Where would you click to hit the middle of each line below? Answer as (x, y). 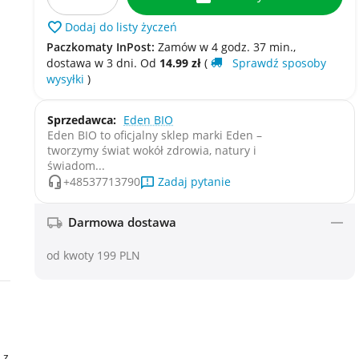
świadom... (76, 165)
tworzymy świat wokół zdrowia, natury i (152, 150)
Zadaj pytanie (194, 181)
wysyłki (67, 79)
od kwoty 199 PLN (93, 255)
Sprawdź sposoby (279, 63)
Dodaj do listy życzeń (121, 27)
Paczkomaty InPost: (101, 46)
